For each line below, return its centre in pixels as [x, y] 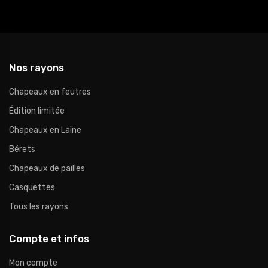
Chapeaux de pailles [47, 169]
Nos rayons [36, 68]
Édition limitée [37, 111]
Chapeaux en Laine [45, 130]
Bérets [22, 150]
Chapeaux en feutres [50, 92]
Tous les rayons [39, 207]
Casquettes [32, 188]
